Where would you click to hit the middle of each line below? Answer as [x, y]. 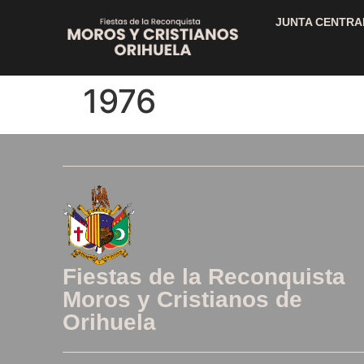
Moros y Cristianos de [183, 299]
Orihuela [110, 322]
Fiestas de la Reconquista [204, 276]
